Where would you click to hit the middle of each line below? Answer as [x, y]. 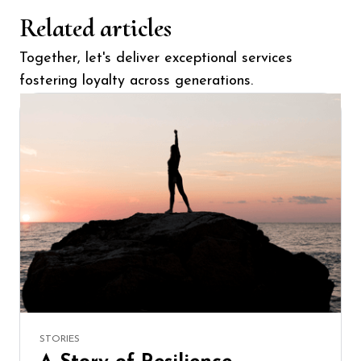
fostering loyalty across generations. [136, 81]
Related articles [95, 27]
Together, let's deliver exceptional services [156, 58]
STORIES [60, 339]
